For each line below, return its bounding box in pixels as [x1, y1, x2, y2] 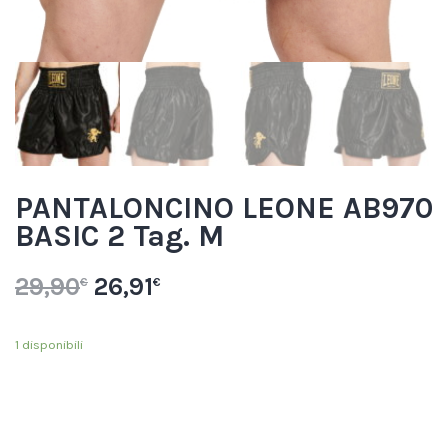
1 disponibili [15, 336, 83, 352]
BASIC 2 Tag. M [15, 218, 224, 255]
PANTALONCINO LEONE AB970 [15, 190, 433, 227]
